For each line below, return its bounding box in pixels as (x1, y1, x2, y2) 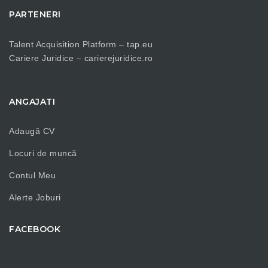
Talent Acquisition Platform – (9, 39, 127, 49)
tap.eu (127, 39, 153, 49)
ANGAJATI (9, 96, 55, 107)
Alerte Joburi (9, 193, 61, 203)
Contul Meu (9, 170, 56, 181)
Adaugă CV (9, 126, 55, 136)
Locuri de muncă (9, 148, 77, 159)
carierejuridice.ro (84, 53, 153, 63)
